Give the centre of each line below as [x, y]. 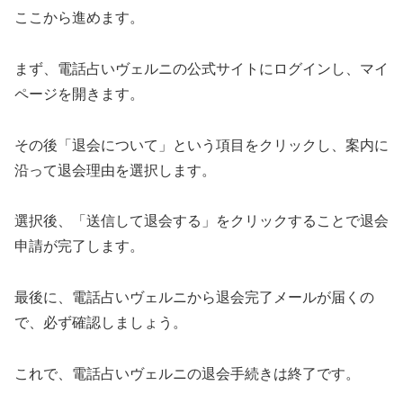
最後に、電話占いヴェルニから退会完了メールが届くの [194, 298]
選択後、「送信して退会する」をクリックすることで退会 [201, 221]
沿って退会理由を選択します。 [115, 170]
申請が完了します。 [79, 246]
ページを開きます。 [79, 94]
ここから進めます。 [79, 18]
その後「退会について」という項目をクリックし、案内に [201, 145]
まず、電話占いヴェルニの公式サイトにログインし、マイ [201, 68]
